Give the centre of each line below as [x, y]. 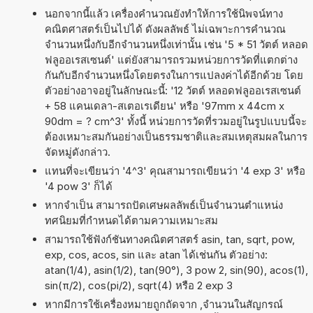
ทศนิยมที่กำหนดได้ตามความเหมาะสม [131, 220]
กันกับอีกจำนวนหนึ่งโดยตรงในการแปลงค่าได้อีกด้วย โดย [174, 75]
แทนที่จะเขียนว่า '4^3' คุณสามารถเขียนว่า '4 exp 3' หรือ [175, 170]
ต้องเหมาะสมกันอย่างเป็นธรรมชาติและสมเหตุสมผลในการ [176, 136]
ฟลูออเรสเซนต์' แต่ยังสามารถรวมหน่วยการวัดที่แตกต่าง [171, 59]
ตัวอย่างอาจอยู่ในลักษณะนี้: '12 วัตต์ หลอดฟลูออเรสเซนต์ [173, 90]
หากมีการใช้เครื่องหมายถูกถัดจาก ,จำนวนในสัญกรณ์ [163, 304]
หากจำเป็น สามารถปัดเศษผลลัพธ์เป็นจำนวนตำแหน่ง [163, 205]
